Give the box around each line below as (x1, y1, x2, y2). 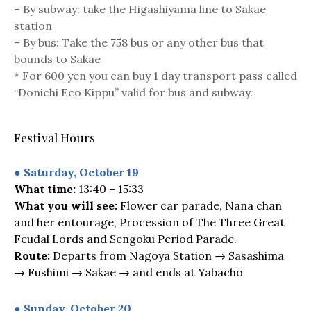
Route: (14, 248, 53, 262)
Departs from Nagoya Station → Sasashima (53, 248, 284, 262)
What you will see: (14, 198, 117, 212)
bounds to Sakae (14, 51, 101, 66)
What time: (14, 181, 78, 196)
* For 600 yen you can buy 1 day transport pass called (14, 68, 297, 83)
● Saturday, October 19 (14, 165, 139, 179)
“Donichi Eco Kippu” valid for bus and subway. (14, 85, 253, 99)
